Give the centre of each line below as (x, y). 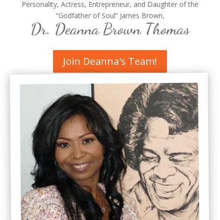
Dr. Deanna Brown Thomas (110, 29)
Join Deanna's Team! (110, 61)
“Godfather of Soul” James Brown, (110, 16)
